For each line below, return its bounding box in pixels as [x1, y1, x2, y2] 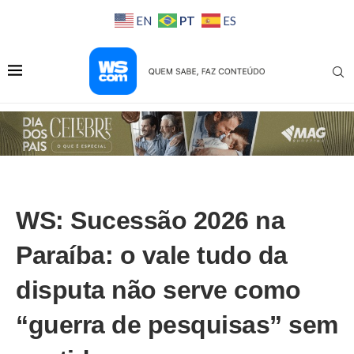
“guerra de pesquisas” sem [16, 310, 338, 339]
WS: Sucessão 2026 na [16, 205, 284, 235]
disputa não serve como [16, 275, 300, 304]
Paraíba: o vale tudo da [16, 240, 288, 269]
